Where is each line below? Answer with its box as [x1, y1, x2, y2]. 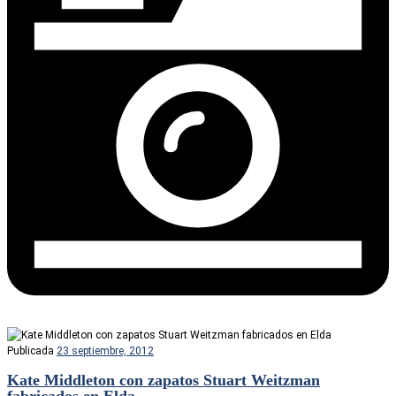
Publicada [7, 345, 57, 358]
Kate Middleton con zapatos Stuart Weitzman [7, 371, 320, 390]
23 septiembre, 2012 [57, 345, 154, 358]
